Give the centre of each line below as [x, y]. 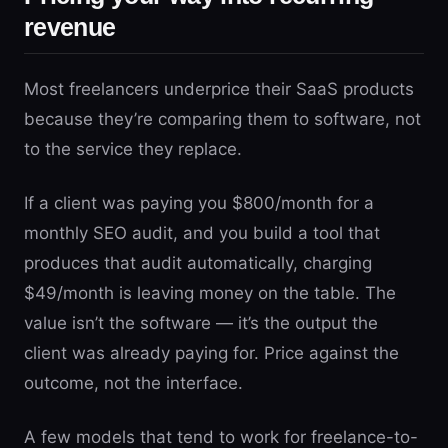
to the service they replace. [133, 149]
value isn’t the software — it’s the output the [201, 323]
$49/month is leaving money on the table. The [210, 293]
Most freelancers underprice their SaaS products [219, 89]
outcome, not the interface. [133, 383]
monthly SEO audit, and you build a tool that [202, 233]
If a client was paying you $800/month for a [199, 203]
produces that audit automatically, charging [198, 263]
